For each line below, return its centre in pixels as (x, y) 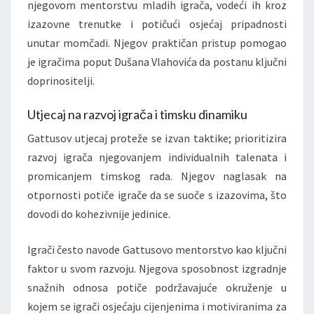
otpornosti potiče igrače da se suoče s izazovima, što (157, 194)
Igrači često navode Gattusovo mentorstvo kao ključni (157, 249)
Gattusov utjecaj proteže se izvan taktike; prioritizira (157, 138)
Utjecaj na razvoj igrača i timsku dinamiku (137, 114)
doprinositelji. (61, 80)
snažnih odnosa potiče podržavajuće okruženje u (157, 287)
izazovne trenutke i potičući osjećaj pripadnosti (157, 23)
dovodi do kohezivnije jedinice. (99, 213)
